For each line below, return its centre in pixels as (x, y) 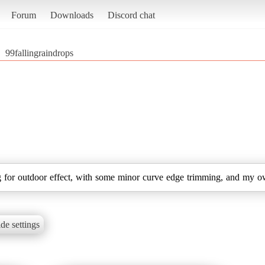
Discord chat (131, 15)
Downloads (72, 15)
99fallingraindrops (39, 53)
